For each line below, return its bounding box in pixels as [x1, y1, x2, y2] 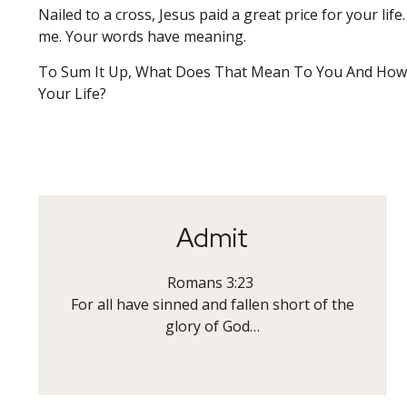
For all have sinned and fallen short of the [70, 294, 354, 314]
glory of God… [164, 316, 260, 336]
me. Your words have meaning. [38, 26, 246, 46]
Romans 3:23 [167, 273, 258, 293]
